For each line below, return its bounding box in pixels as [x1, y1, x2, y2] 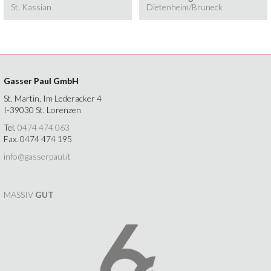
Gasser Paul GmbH [4, 76, 79, 87]
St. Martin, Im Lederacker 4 [4, 93, 102, 104]
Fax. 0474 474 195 [4, 134, 72, 145]
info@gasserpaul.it [4, 151, 71, 162]
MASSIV [4, 189, 35, 200]
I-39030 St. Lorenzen [4, 105, 81, 116]
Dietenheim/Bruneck [146, 2, 223, 13]
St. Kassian [11, 2, 51, 13]
